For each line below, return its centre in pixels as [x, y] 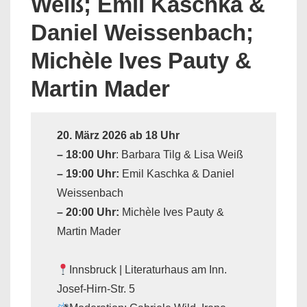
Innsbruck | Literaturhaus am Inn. [148, 270]
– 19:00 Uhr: [88, 174]
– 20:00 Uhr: [88, 212]
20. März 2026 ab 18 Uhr [118, 135]
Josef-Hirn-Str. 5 [96, 289]
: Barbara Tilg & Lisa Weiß [180, 155]
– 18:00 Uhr [86, 155]
